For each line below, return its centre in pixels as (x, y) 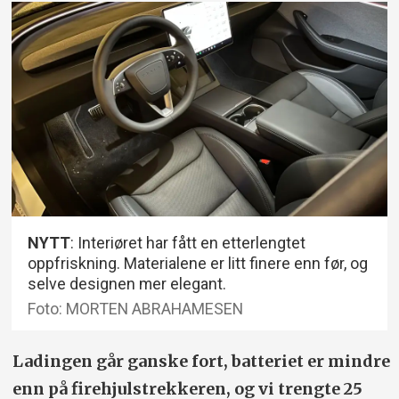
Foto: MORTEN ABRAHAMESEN (136, 309)
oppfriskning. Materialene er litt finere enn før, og (198, 263)
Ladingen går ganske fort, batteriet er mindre (201, 362)
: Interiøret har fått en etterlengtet (188, 242)
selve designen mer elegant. (127, 283)
